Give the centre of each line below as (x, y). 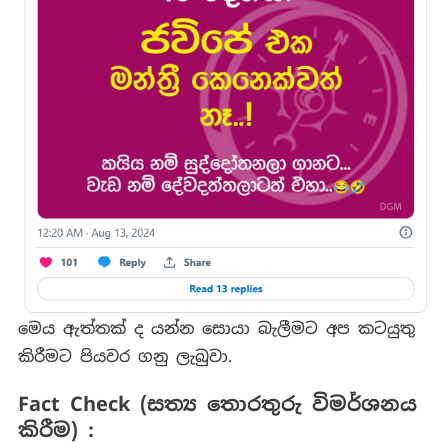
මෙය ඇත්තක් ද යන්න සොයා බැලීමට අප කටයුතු (216, 328)
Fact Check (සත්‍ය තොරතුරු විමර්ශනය (217, 403)
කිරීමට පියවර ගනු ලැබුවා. (124, 356)
